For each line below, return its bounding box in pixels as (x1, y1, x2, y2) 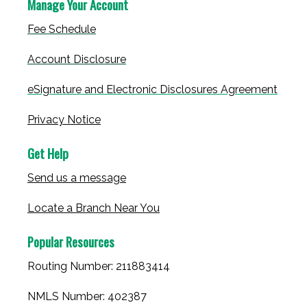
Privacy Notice (27, 113, 101, 127)
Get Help (27, 144, 69, 163)
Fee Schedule (27, 23, 96, 36)
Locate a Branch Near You (27, 201, 160, 215)
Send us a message (27, 171, 126, 185)
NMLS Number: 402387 (27, 290, 147, 304)
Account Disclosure (27, 53, 126, 66)
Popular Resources (27, 232, 114, 251)
